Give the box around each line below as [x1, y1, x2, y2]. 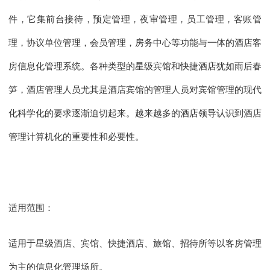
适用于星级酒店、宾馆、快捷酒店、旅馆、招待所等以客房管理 [8, 238, 262, 249]
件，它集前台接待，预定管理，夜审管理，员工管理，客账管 [8, 14, 262, 25]
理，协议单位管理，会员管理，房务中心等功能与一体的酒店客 [8, 37, 262, 48]
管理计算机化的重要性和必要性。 [8, 131, 144, 142]
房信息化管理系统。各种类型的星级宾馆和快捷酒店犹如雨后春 [8, 61, 262, 72]
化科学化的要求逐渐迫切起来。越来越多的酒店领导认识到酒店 [8, 108, 262, 119]
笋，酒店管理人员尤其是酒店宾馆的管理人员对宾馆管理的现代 [8, 84, 262, 95]
